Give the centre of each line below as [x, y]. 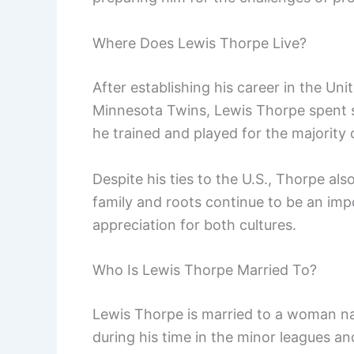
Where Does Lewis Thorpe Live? [200, 43]
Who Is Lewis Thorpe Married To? [205, 270]
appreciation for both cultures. [194, 224]
